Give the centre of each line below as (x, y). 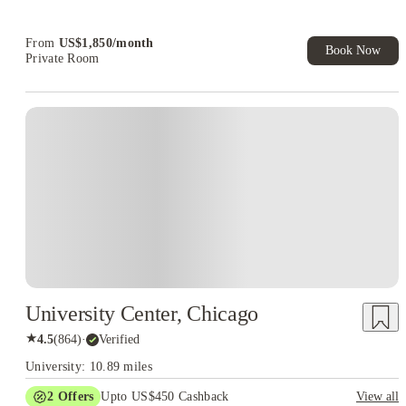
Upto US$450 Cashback (165, 396)
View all (377, 396)
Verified (119, 339)
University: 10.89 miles (89, 367)
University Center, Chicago (142, 314)
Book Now (353, 50)
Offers (74, 396)
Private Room (63, 58)
